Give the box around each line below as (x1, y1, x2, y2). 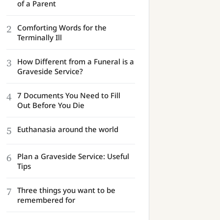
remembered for (17, 195, 75, 205)
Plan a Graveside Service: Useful (17, 151, 129, 161)
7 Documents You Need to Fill (17, 90, 120, 100)
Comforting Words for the (17, 23, 107, 32)
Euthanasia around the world (17, 124, 118, 134)
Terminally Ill (17, 32, 62, 42)
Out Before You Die (17, 100, 84, 110)
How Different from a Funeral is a (17, 56, 134, 66)
